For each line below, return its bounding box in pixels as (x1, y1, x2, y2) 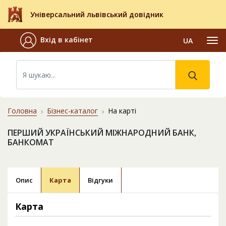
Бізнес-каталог (47, 106, 98, 116)
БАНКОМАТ (8, 137, 54, 148)
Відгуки (88, 176, 113, 185)
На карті (108, 106, 136, 116)
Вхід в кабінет (40, 35, 93, 45)
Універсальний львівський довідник (30, 10, 163, 20)
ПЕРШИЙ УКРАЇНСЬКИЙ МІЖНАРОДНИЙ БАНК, (8, 127, 196, 139)
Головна (8, 106, 37, 116)
